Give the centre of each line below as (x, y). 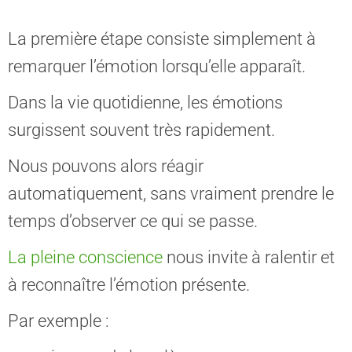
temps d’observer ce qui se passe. (133, 221)
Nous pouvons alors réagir (106, 166)
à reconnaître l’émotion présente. (129, 285)
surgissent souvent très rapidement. (141, 130)
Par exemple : (59, 321)
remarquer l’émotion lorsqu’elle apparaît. (157, 66)
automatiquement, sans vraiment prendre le (171, 194)
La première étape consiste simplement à (162, 39)
